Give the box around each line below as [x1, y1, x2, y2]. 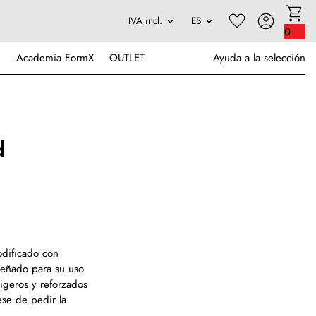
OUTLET [109, 50, 145, 66]
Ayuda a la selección [213, 50, 305, 66]
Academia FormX [16, 50, 94, 66]
